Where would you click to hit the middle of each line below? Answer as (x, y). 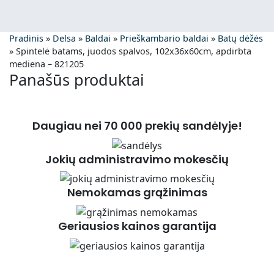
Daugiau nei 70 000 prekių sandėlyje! (137, 126)
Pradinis (26, 38)
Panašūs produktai (77, 80)
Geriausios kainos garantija (137, 226)
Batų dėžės (240, 38)
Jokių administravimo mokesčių (137, 159)
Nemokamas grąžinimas (137, 193)
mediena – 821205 (46, 64)
